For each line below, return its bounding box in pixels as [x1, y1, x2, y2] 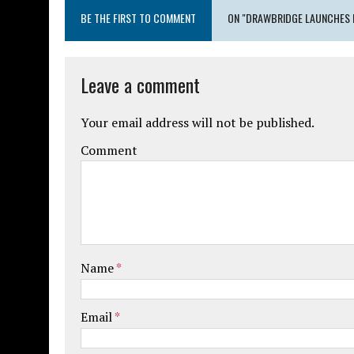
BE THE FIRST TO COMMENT [81, 9, 196, 26]
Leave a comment [81, 70, 200, 99]
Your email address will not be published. [81, 113, 314, 131]
